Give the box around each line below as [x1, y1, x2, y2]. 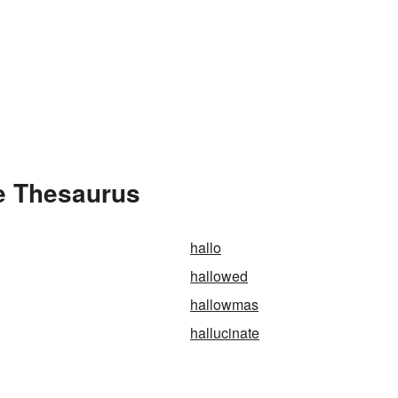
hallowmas [190, 294, 259, 314]
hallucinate [190, 322, 259, 343]
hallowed [190, 266, 248, 286]
